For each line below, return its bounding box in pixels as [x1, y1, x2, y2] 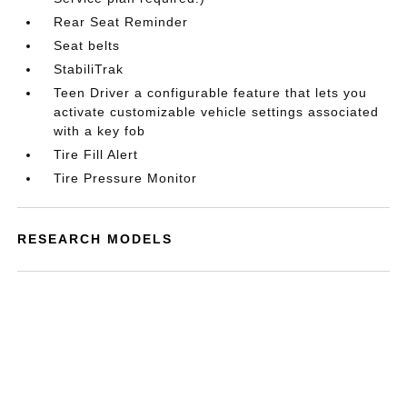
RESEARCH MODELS [17, 232, 174, 246]
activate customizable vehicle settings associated [54, 104, 380, 119]
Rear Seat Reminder [54, 15, 189, 29]
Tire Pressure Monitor [54, 171, 198, 185]
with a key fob [54, 124, 146, 138]
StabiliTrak [54, 62, 124, 76]
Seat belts [54, 38, 121, 53]
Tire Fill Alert [54, 147, 139, 162]
